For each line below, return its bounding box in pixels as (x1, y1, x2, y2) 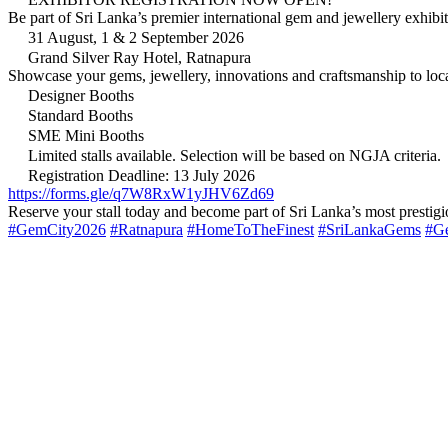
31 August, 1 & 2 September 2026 (24, 28, 244, 46)
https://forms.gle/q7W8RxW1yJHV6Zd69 (8, 184, 274, 202)
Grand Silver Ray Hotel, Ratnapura (24, 48, 251, 66)
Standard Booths (24, 106, 133, 124)
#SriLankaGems (318, 220, 421, 238)
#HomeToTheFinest (187, 220, 314, 238)
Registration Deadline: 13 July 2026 (24, 166, 255, 184)
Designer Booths (24, 86, 134, 104)
